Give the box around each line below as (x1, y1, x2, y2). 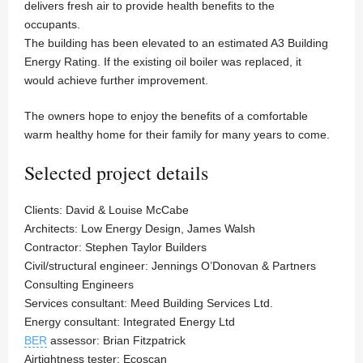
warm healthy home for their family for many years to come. (24, 128, 330, 142)
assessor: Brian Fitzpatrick (47, 334, 186, 348)
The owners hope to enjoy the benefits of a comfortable (24, 109, 308, 123)
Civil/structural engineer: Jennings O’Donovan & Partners (24, 259, 316, 273)
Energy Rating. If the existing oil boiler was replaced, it (24, 55, 301, 69)
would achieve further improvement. (24, 74, 208, 88)
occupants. (24, 18, 80, 32)
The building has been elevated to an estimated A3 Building (24, 36, 328, 50)
